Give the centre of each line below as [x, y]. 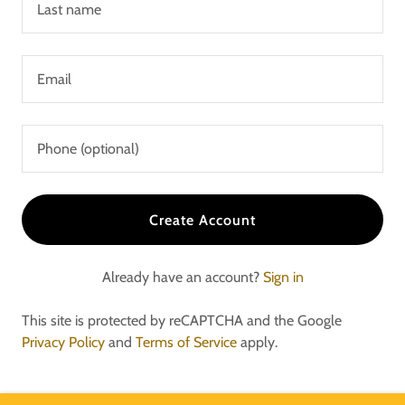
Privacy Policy [63, 342]
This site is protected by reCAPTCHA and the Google [182, 320]
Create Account [202, 220]
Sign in [283, 277]
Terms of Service [186, 342]
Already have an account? [180, 277]
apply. [257, 342]
